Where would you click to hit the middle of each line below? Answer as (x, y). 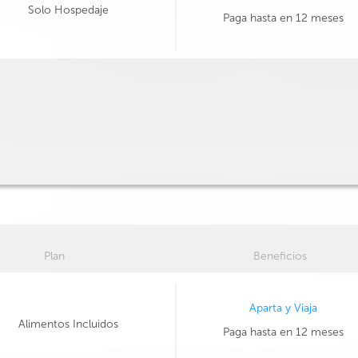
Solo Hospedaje (68, 10)
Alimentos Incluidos (68, 324)
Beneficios (280, 256)
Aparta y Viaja (283, 308)
